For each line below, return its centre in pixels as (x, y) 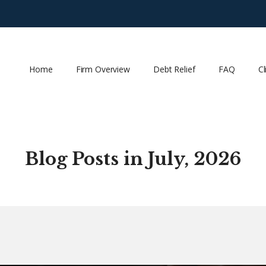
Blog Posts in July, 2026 (133, 159)
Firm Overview (103, 69)
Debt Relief (174, 69)
